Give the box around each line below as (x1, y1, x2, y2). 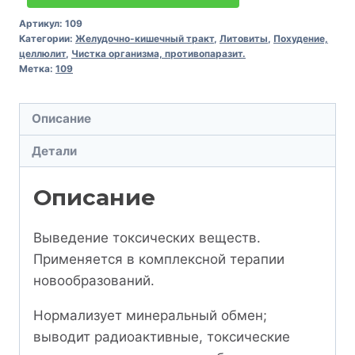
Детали (32, 143, 78, 158)
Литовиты (219, 32, 268, 44)
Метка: (19, 62, 55, 74)
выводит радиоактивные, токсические (33, 329, 290, 345)
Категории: (19, 32, 75, 44)
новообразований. (33, 273, 155, 289)
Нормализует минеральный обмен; (33, 307, 267, 324)
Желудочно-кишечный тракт (75, 32, 214, 44)
